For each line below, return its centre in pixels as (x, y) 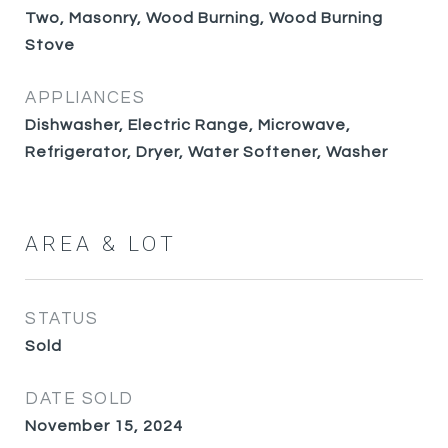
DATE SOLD (79, 399)
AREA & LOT (101, 244)
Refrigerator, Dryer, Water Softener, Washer (206, 152)
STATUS (61, 319)
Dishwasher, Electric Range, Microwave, (188, 125)
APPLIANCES (85, 98)
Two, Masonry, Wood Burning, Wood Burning (204, 18)
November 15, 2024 (104, 426)
